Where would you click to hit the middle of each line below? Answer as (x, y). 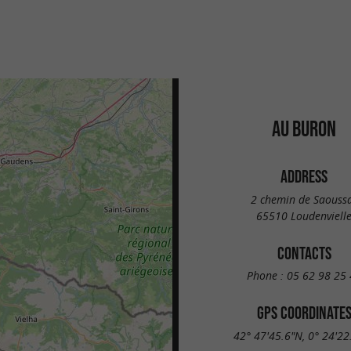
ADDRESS (304, 176)
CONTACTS (304, 253)
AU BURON (304, 128)
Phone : (266, 276)
